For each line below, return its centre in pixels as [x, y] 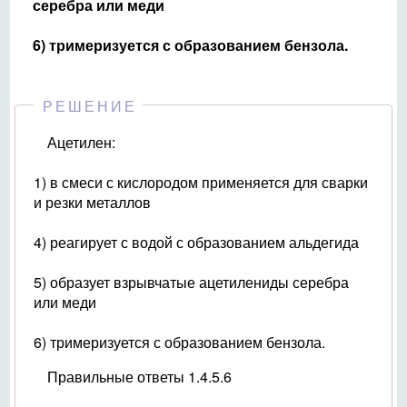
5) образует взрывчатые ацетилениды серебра [191, 282]
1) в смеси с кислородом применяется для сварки [201, 182]
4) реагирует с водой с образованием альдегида [196, 242]
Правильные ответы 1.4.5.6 [139, 377]
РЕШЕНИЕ [90, 106]
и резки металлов [92, 202]
